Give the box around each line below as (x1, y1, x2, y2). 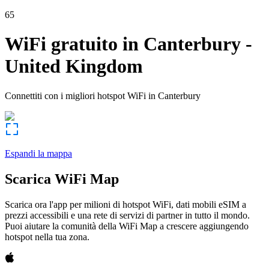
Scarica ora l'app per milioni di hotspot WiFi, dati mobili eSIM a (5, 199, 246, 210)
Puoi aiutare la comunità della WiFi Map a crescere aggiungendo (5, 220, 249, 231)
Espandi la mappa (5, 148, 72, 159)
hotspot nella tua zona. (5, 231, 89, 242)
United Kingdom (5, 55, 143, 77)
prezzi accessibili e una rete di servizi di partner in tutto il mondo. (5, 210, 250, 220)
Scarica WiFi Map (5, 171, 119, 187)
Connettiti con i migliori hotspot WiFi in (5, 90, 156, 101)
